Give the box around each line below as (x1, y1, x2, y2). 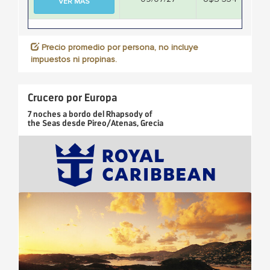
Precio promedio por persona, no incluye (39, 42, 198, 52)
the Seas (28, 118, 60, 128)
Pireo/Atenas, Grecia (87, 118, 163, 128)
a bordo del (61, 108, 106, 119)
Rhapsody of (106, 108, 152, 119)
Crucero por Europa (28, 90, 118, 104)
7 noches (28, 108, 61, 119)
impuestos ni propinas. (31, 54, 117, 64)
